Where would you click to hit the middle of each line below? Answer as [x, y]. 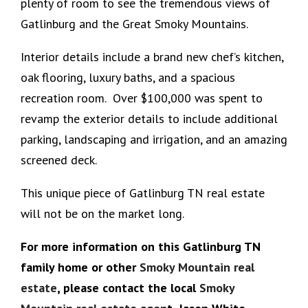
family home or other [80, 267]
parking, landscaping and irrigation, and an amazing [154, 139]
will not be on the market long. [102, 213]
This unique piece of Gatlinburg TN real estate [143, 192]
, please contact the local [128, 287]
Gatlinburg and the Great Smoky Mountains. [134, 23]
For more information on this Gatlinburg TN [141, 246]
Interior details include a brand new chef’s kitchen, [152, 56]
